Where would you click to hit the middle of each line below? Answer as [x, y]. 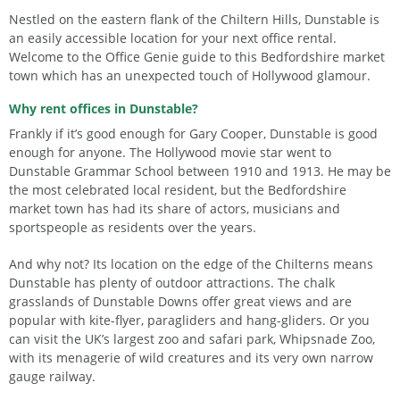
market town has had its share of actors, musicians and [175, 208]
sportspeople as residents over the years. [133, 227]
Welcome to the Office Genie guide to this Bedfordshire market [197, 57]
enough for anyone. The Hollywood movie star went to [170, 152]
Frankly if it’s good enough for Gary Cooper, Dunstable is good [193, 133]
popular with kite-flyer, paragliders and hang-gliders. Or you [189, 320]
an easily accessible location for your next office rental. [173, 38]
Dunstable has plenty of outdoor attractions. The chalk [172, 283]
